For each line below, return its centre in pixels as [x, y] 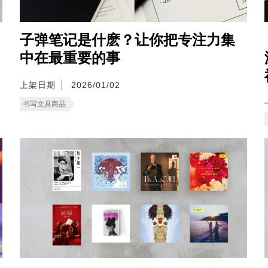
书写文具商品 [44, 104]
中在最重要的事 [70, 58]
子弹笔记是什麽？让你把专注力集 [127, 40]
